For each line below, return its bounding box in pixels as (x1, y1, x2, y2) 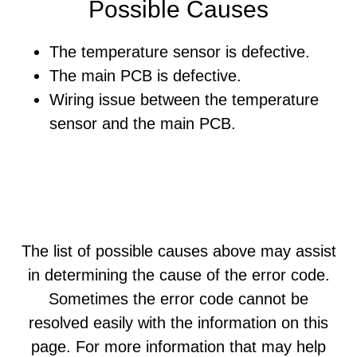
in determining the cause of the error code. (27, 266, 330, 284)
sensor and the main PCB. (49, 115, 237, 132)
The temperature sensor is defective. (49, 43, 311, 61)
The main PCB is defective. (49, 67, 242, 84)
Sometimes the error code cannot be (49, 290, 308, 308)
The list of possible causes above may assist (21, 242, 336, 260)
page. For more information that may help (31, 338, 326, 355)
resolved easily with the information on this (29, 314, 328, 331)
